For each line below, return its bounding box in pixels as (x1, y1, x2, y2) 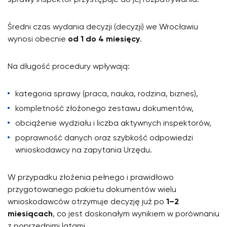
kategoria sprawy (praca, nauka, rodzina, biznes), (15, 90, 198, 98)
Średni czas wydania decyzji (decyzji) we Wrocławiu (8, 23, 198, 31)
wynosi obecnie (8, 35, 68, 44)
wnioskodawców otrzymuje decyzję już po (8, 198, 166, 206)
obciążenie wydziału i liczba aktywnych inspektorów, (15, 119, 211, 128)
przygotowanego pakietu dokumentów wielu (8, 185, 176, 194)
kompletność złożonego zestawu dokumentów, (15, 104, 194, 113)
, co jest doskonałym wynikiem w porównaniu (53, 210, 219, 218)
